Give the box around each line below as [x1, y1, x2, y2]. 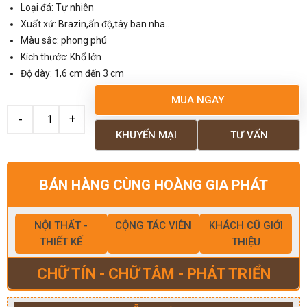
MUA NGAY [171, 93, 224, 106]
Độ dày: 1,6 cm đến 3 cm [21, 67, 124, 79]
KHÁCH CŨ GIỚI [208, 219, 283, 232]
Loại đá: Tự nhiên [21, 1, 94, 13]
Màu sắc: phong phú [21, 34, 107, 46]
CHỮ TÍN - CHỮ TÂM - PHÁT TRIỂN [36, 265, 271, 282]
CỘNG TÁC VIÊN [115, 219, 192, 232]
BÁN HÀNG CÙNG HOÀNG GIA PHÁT [39, 176, 268, 193]
